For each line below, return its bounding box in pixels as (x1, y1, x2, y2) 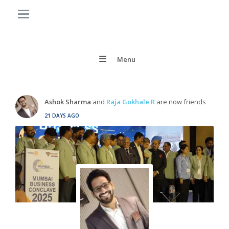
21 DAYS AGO (44, 111, 79, 119)
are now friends (155, 97, 206, 106)
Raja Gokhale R (106, 97, 155, 106)
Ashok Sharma (44, 97, 91, 106)
